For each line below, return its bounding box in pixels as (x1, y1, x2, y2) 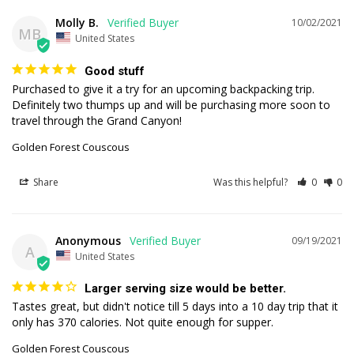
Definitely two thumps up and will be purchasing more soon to (12, 96, 330, 112)
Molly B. (55, 15, 99, 31)
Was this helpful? (213, 175, 291, 189)
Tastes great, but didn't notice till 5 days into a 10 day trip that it (12, 299, 338, 314)
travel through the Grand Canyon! (12, 112, 182, 128)
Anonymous (55, 232, 121, 248)
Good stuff (85, 63, 145, 78)
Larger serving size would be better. (85, 281, 286, 296)
